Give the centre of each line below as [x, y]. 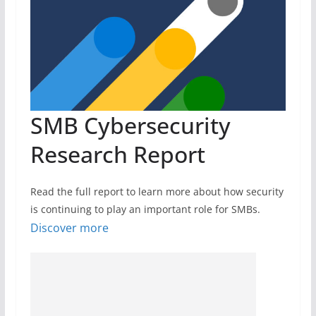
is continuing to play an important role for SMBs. [145, 209]
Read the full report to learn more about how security [157, 191]
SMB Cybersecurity [130, 125]
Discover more [69, 227]
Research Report [117, 154]
